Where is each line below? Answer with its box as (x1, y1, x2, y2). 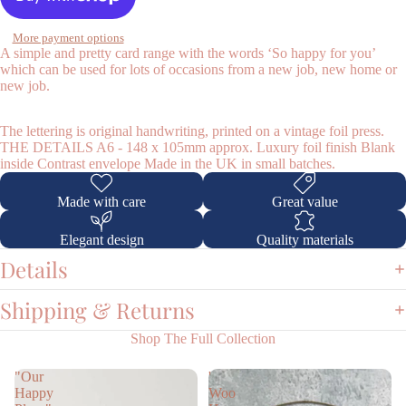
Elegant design (59, 232, 144, 248)
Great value (271, 194, 338, 210)
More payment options (12, 31, 124, 45)
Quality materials (256, 232, 353, 248)
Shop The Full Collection (130, 331, 275, 347)
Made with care (57, 194, 146, 210)
